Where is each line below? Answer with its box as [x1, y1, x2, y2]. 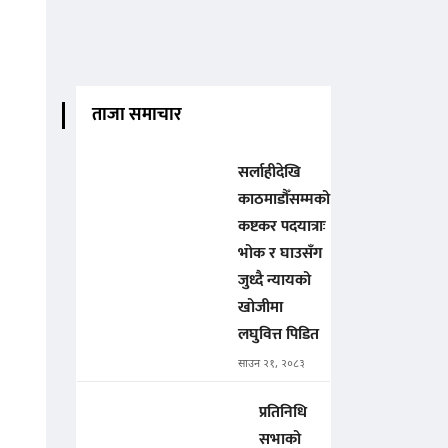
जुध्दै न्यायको [238, 267, 311, 295]
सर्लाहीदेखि [238, 159, 301, 187]
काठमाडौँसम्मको [238, 186, 330, 214]
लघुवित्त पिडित [238, 321, 319, 349]
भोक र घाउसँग [238, 240, 322, 268]
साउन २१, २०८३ [238, 357, 305, 372]
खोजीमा [238, 294, 283, 322]
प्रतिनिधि [259, 399, 307, 427]
